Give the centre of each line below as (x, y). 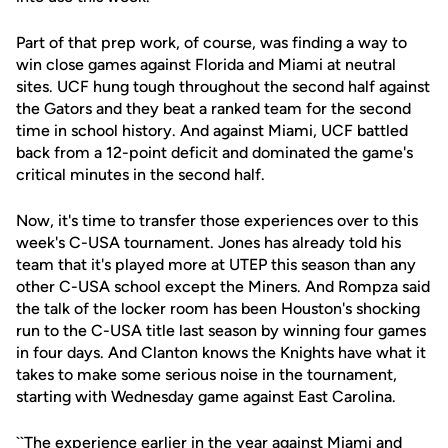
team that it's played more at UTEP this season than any (216, 264)
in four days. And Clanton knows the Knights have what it (221, 352)
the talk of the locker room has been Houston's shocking (218, 308)
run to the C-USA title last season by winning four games (221, 330)
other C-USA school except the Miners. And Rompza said (223, 286)
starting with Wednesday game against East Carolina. (206, 396)
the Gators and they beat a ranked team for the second (213, 108)
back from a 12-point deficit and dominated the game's (214, 152)
